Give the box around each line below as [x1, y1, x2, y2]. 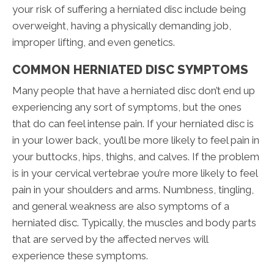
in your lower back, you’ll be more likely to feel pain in [12, 134, 259, 147]
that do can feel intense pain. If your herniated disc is [12, 117, 254, 130]
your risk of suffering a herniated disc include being [12, 3, 246, 16]
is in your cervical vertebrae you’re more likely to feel [12, 167, 257, 180]
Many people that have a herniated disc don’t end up [12, 84, 255, 97]
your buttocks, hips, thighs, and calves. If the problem [12, 150, 259, 163]
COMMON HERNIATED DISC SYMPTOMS [12, 62, 248, 78]
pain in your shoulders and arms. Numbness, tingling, [12, 183, 254, 196]
